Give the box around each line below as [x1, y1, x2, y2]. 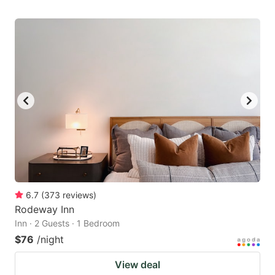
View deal [115, 258, 160, 271]
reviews [63, 190, 93, 201]
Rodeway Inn [15, 203, 74, 216]
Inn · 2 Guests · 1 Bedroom [15, 218, 120, 229]
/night [37, 233, 64, 246]
